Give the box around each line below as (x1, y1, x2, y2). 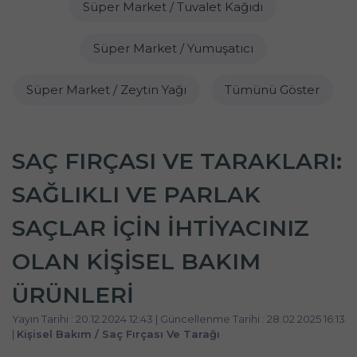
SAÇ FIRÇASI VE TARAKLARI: (12, 147, 342, 175)
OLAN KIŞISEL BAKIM (12, 248, 261, 275)
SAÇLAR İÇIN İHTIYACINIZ (12, 214, 309, 241)
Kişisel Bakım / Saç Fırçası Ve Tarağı (17, 328, 220, 340)
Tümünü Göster (225, 82, 320, 97)
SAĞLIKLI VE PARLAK (12, 181, 261, 208)
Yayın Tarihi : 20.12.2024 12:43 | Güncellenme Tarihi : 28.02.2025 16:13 (12, 312, 345, 325)
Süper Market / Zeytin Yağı (26, 82, 186, 97)
